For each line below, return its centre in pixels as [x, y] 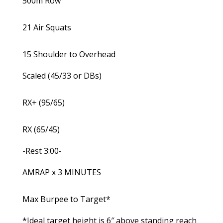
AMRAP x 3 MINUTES [61, 172]
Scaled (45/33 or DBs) [62, 76]
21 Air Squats [47, 27]
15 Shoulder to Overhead [69, 54]
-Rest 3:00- [42, 151]
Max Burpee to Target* [66, 199]
